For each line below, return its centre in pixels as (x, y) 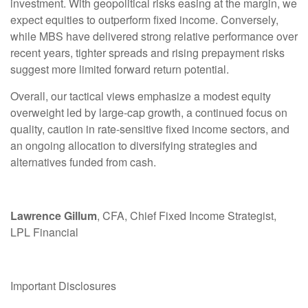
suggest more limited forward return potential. (120, 69)
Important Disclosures (63, 286)
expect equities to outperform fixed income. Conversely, (144, 20)
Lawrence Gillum (54, 216)
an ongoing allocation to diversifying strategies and (134, 146)
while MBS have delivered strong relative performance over (154, 36)
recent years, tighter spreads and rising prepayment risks (147, 53)
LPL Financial (44, 232)
